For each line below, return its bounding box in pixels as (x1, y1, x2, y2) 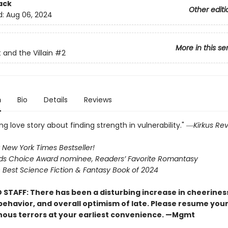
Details (43, 95, 68, 105)
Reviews (83, 95, 112, 105)
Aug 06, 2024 (6, 10, 52, 20)
